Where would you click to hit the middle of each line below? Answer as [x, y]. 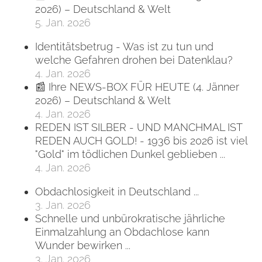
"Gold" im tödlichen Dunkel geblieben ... [130, 154]
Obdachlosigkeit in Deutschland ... [117, 192]
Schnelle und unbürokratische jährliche [130, 219]
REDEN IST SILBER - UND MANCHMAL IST [139, 127]
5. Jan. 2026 [63, 22]
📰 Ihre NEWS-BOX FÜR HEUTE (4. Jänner [137, 87]
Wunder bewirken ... [83, 246]
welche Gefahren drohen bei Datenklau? [134, 60]
